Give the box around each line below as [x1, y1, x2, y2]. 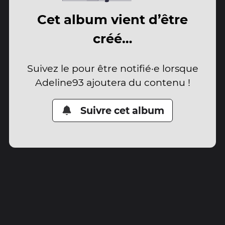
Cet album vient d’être [37, 12, 188, 28]
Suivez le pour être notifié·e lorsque [27, 62, 198, 74]
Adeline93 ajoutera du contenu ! [35, 76, 190, 88]
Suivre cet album [80, 104, 165, 117]
